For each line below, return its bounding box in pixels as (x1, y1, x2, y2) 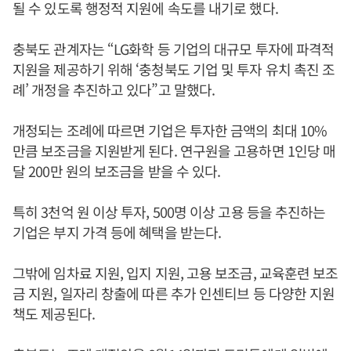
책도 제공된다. (13, 303, 95, 324)
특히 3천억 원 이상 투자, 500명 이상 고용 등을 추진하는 (13, 201, 326, 223)
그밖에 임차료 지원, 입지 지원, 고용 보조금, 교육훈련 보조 (13, 262, 338, 284)
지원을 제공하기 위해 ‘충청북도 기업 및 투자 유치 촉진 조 (13, 59, 335, 80)
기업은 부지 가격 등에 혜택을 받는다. (13, 222, 222, 243)
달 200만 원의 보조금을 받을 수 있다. (13, 161, 224, 182)
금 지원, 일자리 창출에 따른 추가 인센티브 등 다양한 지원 (13, 283, 335, 304)
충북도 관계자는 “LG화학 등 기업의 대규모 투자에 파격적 (13, 38, 335, 60)
